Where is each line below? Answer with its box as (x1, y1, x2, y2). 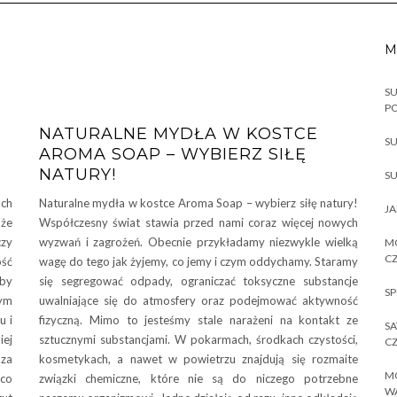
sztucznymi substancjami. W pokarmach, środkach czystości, (39, 332, 358, 346)
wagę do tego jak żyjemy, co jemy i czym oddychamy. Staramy (39, 254, 358, 269)
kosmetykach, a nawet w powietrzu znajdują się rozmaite (39, 352, 358, 366)
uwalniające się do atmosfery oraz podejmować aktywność (39, 293, 358, 307)
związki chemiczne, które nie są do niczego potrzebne (39, 371, 358, 385)
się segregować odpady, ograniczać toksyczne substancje (39, 274, 358, 288)
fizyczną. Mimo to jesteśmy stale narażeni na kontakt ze (39, 313, 358, 327)
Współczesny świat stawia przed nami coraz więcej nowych (39, 215, 358, 230)
